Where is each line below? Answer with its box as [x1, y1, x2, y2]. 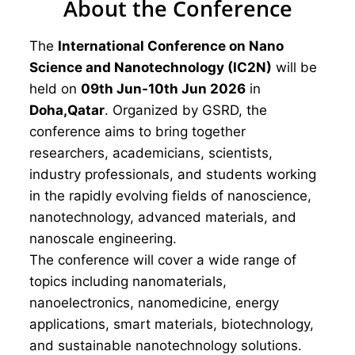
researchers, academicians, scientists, [29, 145, 273, 161]
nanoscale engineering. [29, 231, 177, 246]
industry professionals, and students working [29, 166, 316, 182]
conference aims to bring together [29, 124, 246, 139]
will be [272, 59, 317, 75]
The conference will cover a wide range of [29, 252, 296, 268]
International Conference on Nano [58, 38, 284, 54]
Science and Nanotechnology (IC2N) [29, 59, 272, 75]
